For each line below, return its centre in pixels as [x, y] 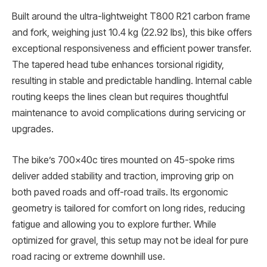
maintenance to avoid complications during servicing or [129, 113]
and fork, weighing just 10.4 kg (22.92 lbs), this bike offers [132, 33]
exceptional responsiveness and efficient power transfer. [132, 49]
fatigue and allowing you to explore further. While [114, 224]
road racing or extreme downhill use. [89, 256]
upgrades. [33, 129]
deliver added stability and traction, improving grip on [123, 176]
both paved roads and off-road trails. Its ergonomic [120, 192]
